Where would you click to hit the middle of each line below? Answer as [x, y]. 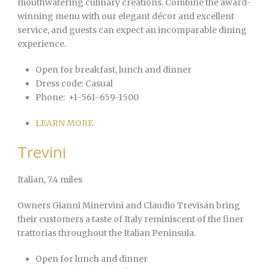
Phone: [50, 98]
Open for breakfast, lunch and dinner [113, 70]
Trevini [42, 152]
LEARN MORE [64, 123]
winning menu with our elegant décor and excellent [126, 17]
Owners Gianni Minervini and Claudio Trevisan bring [129, 206]
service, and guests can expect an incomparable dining [132, 30]
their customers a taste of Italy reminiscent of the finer [131, 219]
